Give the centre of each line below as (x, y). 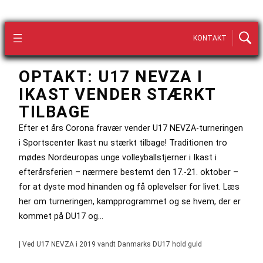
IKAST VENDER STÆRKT (117, 94)
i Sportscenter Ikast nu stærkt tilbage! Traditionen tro (123, 142)
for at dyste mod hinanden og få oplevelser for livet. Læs (129, 186)
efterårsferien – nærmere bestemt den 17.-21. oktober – (129, 172)
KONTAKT (210, 38)
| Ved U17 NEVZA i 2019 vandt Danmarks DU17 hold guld (110, 244)
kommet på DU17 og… (61, 216)
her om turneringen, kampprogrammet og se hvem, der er (130, 201)
